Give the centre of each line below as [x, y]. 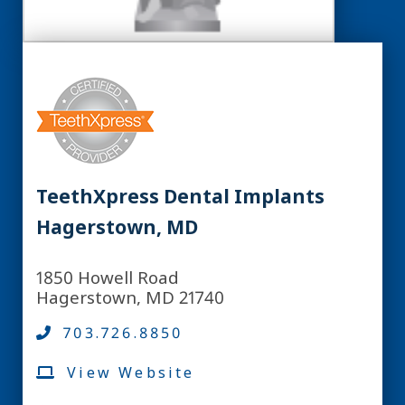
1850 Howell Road [108, 277]
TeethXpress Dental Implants [180, 196]
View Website [131, 372]
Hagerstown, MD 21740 [130, 297]
